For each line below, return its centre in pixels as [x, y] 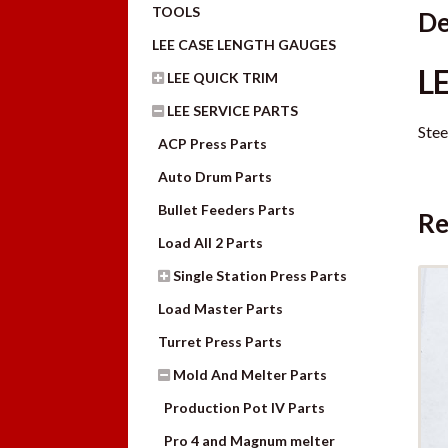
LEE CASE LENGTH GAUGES [244, 44]
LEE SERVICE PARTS [233, 110]
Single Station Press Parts [260, 275]
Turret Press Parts [220, 341]
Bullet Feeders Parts [227, 209]
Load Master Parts [221, 308]
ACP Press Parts [213, 143]
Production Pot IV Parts [245, 407]
